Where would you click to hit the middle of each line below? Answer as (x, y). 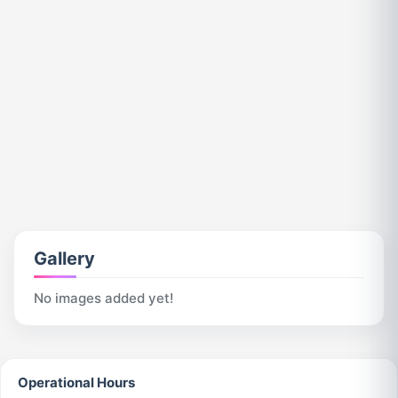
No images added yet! (103, 298)
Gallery (64, 259)
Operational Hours (77, 383)
